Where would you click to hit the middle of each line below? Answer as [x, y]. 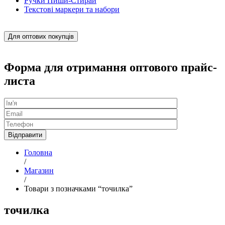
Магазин [39, 170]
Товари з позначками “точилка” [78, 188]
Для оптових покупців [41, 36]
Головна [38, 152]
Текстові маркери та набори [72, 9]
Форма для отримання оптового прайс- [110, 67]
